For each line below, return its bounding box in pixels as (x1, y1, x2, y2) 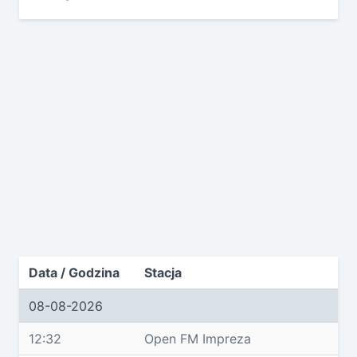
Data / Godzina (29, 265, 120, 280)
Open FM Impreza (144, 331, 251, 347)
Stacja (144, 265, 182, 280)
